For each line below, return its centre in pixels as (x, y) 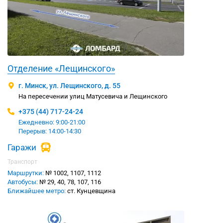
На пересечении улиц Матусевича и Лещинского (93, 97)
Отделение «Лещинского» (61, 69)
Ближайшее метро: (37, 191)
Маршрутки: (26, 173)
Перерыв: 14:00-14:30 (50, 131)
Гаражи (22, 148)
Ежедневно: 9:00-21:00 (52, 122)
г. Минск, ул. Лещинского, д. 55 (69, 86)
